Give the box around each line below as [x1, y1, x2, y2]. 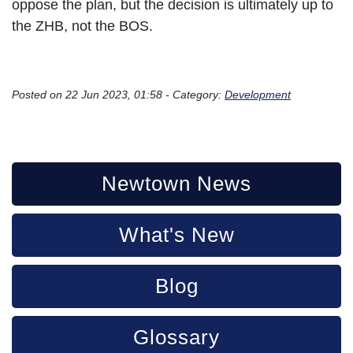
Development [225, 87, 291, 101]
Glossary [133, 325, 220, 349]
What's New [118, 222, 235, 247]
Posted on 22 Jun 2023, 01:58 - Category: [12, 87, 225, 101]
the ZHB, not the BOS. [12, 17, 153, 34]
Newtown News [102, 171, 251, 195]
